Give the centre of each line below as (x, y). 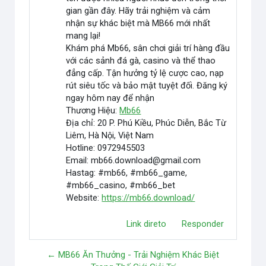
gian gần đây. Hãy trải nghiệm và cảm (138, 11)
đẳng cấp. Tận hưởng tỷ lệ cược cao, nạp (145, 73)
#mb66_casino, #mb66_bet (121, 186)
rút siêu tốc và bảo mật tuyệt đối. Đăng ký (147, 86)
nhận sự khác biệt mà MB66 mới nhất (138, 23)
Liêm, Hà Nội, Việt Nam (110, 136)
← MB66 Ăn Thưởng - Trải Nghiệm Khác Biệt (133, 255)
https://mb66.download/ (148, 198)
